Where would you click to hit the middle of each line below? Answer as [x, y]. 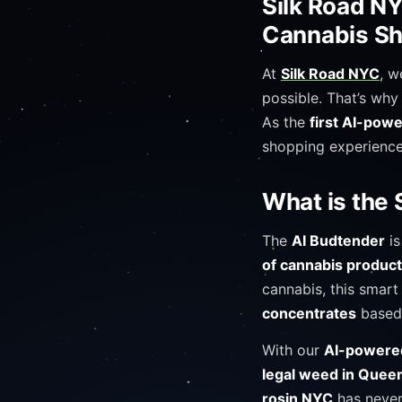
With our [293, 350]
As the [286, 122]
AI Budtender [338, 240]
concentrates [309, 313]
